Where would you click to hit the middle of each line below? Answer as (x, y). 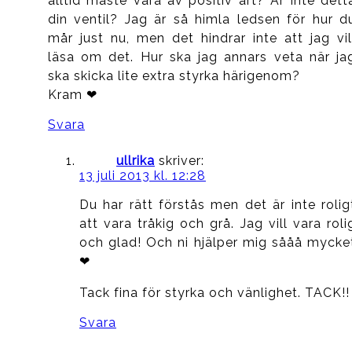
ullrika (135, 160)
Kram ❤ (72, 94)
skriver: (181, 160)
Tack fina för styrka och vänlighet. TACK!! (214, 292)
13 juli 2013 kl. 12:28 (142, 175)
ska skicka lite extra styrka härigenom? (174, 75)
